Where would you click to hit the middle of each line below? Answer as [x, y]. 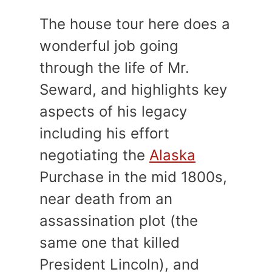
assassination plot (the [119, 221]
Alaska [172, 155]
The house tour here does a [135, 24]
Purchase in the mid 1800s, [133, 177]
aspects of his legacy [113, 112]
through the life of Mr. [114, 68]
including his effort [104, 134]
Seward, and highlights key [133, 90]
